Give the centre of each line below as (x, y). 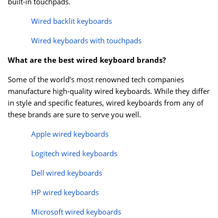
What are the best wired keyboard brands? (87, 60)
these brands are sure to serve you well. (74, 114)
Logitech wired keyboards (74, 153)
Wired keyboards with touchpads (86, 40)
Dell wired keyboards (67, 173)
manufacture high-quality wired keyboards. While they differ (109, 91)
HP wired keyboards (65, 192)
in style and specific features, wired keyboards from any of (106, 102)
